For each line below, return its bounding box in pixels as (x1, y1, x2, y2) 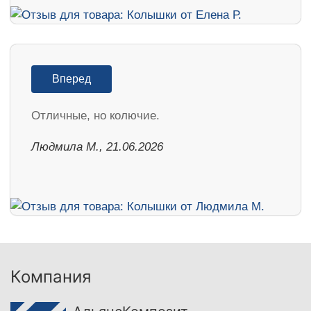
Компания (10, 267, 91, 287)
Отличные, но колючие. (31, 109, 160, 123)
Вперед (52, 73, 91, 85)
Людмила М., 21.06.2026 (31, 140, 163, 154)
